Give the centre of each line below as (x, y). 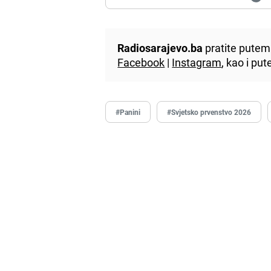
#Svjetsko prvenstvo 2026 (209, 112)
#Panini (128, 112)
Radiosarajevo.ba (160, 48)
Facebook (141, 63)
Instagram (197, 63)
